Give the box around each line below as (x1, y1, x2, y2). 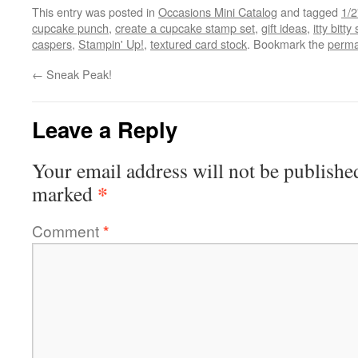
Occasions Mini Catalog (158, 3, 277, 20)
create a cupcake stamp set (115, 19, 255, 36)
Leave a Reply (32, 113, 177, 145)
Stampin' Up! (78, 35, 144, 52)
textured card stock (150, 35, 247, 52)
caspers (32, 35, 72, 52)
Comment (32, 220, 103, 241)
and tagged (277, 3, 341, 20)
